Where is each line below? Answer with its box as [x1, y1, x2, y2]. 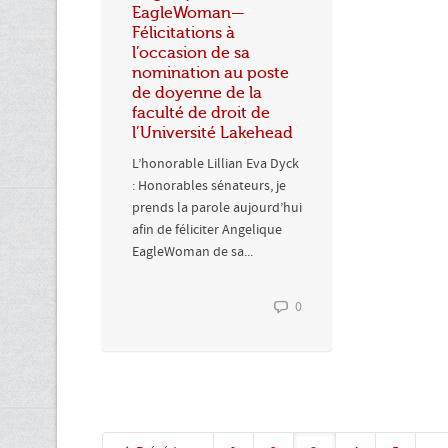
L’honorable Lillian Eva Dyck [132, 154, 299, 173]
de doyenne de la [132, 83, 262, 102]
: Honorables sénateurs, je [132, 176, 286, 195]
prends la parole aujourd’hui [132, 198, 302, 217]
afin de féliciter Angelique [132, 220, 282, 239]
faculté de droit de [132, 103, 270, 122]
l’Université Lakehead [132, 123, 293, 142]
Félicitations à [132, 23, 235, 42]
